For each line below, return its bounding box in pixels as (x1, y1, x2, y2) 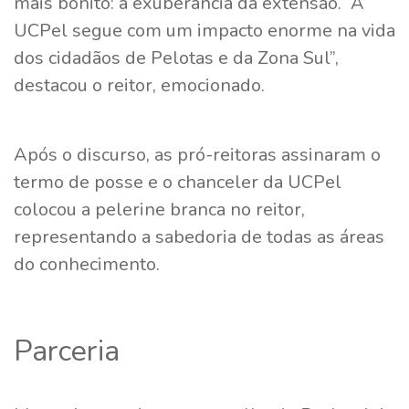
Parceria (14, 330, 120, 371)
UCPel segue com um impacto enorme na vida (14, 17, 395, 43)
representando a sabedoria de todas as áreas (14, 224, 384, 249)
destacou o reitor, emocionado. (14, 72, 265, 98)
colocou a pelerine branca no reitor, (14, 196, 305, 222)
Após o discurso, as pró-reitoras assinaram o (14, 142, 381, 167)
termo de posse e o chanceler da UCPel (14, 169, 341, 194)
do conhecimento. (14, 251, 164, 277)
